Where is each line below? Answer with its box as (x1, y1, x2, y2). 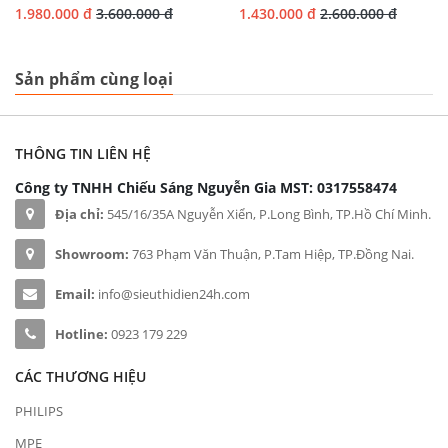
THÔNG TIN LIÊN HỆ (15, 144, 151, 163)
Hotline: (55, 325, 108, 343)
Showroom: (55, 245, 129, 263)
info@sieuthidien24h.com (98, 285, 250, 303)
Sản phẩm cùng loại (15, 68, 173, 90)
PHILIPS (15, 402, 63, 420)
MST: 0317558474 (280, 178, 397, 197)
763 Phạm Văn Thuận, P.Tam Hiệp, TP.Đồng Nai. (129, 245, 414, 263)
